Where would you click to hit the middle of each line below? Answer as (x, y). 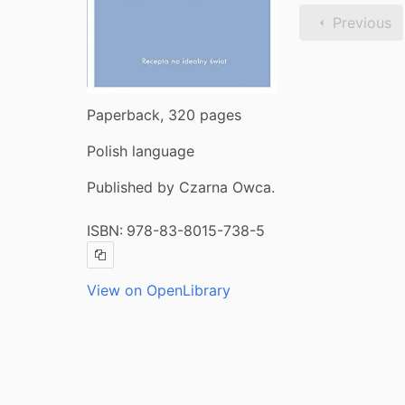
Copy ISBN (127, 260)
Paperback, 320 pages (164, 114)
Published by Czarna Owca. (181, 187)
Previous (363, 23)
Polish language (141, 151)
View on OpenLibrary (159, 290)
